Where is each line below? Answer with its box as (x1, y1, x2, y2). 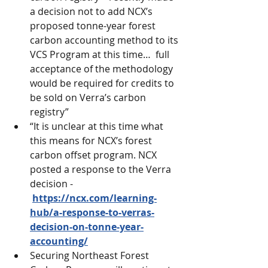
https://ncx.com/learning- (32, 191, 157, 205)
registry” (30, 105, 69, 118)
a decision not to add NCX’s (30, 5, 155, 18)
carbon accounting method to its (30, 33, 181, 47)
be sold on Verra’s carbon (30, 91, 148, 104)
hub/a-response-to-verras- (30, 206, 154, 219)
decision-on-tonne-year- (30, 220, 144, 233)
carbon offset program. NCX (30, 148, 159, 162)
